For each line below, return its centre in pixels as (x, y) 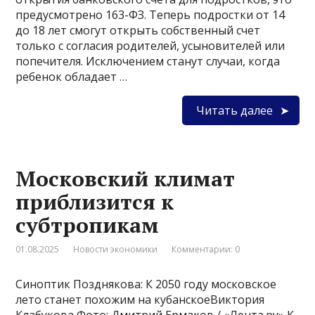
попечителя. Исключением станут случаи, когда (148, 62)
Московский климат (126, 179)
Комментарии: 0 (206, 250)
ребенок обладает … (72, 77)
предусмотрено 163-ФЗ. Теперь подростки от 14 (150, 15)
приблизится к (95, 202)
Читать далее (234, 111)
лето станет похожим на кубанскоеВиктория (140, 300)
